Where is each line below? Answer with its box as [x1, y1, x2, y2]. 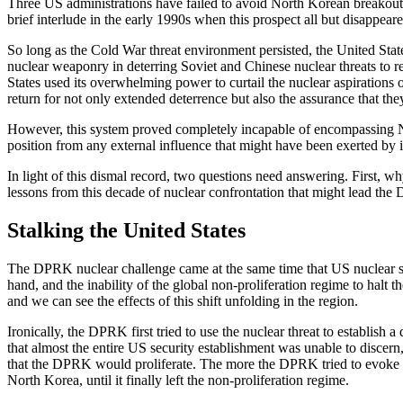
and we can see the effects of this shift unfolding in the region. [7, 292, 358, 309]
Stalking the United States [7, 218, 246, 242]
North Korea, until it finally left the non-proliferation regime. [7, 372, 349, 388]
